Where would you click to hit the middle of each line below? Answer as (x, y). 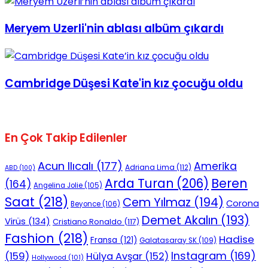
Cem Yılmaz (157, 202)
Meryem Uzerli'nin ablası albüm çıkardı (114, 29)
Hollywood (49, 258)
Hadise (237, 240)
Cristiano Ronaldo (87, 222)
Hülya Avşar (114, 257)
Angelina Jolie (58, 186)
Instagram (199, 256)
